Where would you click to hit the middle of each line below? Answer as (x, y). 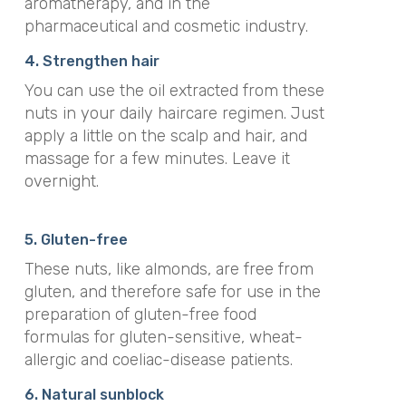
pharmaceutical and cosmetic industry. (166, 26)
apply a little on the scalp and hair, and (165, 135)
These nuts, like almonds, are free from (169, 269)
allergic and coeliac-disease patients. (158, 360)
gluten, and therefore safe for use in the (172, 292)
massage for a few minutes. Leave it (157, 158)
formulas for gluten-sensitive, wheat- (163, 337)
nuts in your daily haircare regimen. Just (174, 113)
